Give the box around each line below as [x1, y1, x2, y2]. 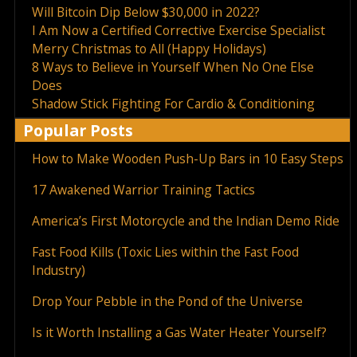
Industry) [31, 261, 85, 280]
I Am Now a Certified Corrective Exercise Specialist [31, 22, 325, 40]
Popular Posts [23, 120, 133, 142]
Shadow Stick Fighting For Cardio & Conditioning [31, 95, 315, 113]
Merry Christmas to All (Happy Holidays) [31, 40, 266, 58]
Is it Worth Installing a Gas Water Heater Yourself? [31, 324, 327, 342]
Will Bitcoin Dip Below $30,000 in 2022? [31, 3, 260, 22]
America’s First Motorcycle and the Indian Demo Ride [31, 212, 339, 230]
